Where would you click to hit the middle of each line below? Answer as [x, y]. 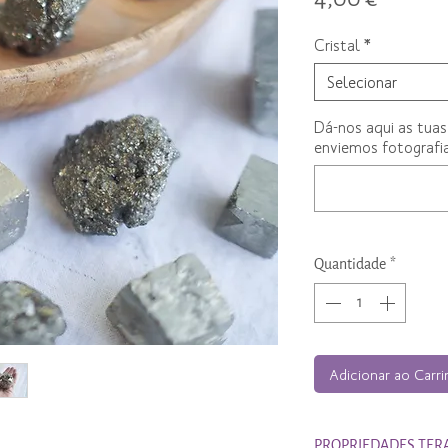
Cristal [337, 45]
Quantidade [350, 265]
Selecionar [362, 82]
